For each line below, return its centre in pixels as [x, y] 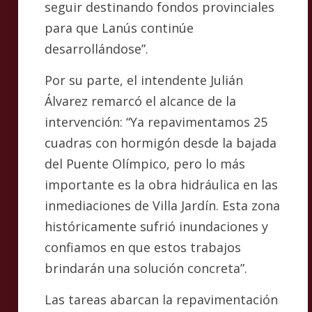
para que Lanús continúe [119, 28]
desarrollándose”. [96, 49]
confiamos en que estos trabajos [143, 247]
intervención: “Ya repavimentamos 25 [156, 122]
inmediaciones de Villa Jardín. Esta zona [162, 205]
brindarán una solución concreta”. [146, 268]
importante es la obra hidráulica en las [161, 185]
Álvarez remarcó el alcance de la [140, 101]
